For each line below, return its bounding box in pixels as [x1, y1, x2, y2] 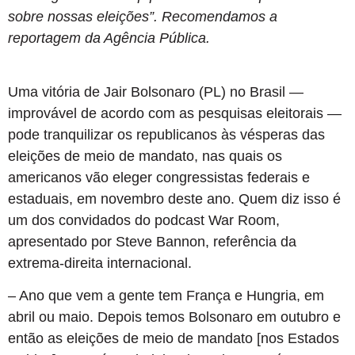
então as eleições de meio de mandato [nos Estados [8, 330, 339, 347]
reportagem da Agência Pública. [8, 29, 210, 46]
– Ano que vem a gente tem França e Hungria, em [8, 288, 324, 304]
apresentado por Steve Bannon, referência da [8, 233, 296, 250]
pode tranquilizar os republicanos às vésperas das [8, 126, 325, 143]
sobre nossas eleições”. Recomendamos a [8, 8, 277, 25]
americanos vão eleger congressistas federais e [8, 169, 310, 185]
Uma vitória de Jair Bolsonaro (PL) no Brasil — [8, 83, 303, 100]
